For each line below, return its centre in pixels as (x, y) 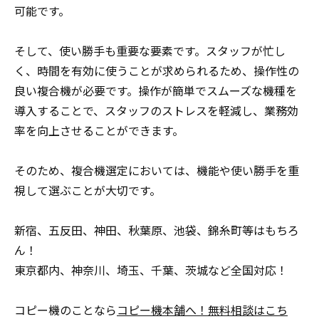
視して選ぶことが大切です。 (88, 191)
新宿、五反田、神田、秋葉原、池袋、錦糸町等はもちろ (157, 231)
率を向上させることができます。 (99, 131)
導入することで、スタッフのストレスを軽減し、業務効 (156, 111)
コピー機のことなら (66, 310)
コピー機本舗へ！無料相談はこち (202, 310)
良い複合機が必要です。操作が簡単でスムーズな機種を (156, 91)
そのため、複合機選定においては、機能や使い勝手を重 (157, 171)
